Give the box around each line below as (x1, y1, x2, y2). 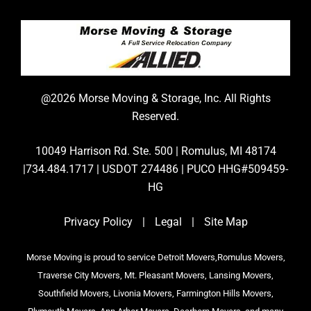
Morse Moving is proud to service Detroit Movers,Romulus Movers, (26, 252, 285, 263)
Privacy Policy (63, 215, 133, 229)
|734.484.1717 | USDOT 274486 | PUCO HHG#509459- (23, 162, 288, 176)
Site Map (203, 215, 248, 229)
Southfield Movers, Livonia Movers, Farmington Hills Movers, (37, 288, 274, 299)
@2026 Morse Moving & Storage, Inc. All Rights (40, 92, 271, 106)
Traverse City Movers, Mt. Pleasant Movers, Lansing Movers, (37, 270, 274, 281)
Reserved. (132, 110, 179, 124)
